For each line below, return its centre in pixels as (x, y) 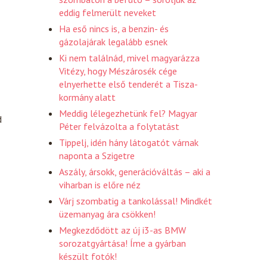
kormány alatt (87, 97)
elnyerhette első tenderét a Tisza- (128, 84)
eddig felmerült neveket (108, 12)
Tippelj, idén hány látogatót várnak (129, 142)
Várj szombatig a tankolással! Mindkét (136, 201)
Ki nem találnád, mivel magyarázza (129, 58)
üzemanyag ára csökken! (107, 214)
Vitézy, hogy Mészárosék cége (118, 71)
